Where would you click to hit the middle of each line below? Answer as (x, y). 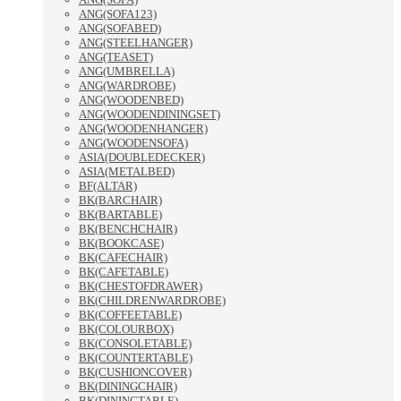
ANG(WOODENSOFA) (133, 143)
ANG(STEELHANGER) (136, 43)
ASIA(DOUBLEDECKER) (142, 158)
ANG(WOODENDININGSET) (149, 115)
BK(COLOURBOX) (126, 329)
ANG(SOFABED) (120, 29)
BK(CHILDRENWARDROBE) (152, 301)
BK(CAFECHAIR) (123, 258)
